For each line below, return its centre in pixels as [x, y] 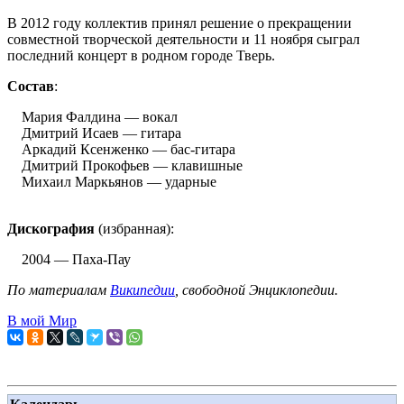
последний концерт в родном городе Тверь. [141, 55]
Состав [31, 86]
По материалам [59, 290]
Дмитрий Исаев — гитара [94, 133]
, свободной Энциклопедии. [257, 290]
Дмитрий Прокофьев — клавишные [125, 165]
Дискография [51, 229]
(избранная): [134, 229]
